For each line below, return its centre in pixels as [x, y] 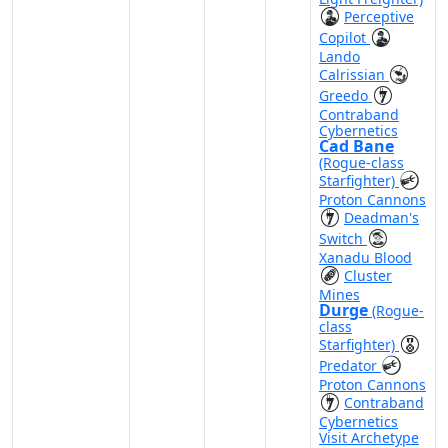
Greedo [345, 95]
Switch [343, 238]
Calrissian [354, 74]
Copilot [344, 37]
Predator [350, 365]
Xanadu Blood [365, 257]
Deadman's [381, 217]
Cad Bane [356, 146]
